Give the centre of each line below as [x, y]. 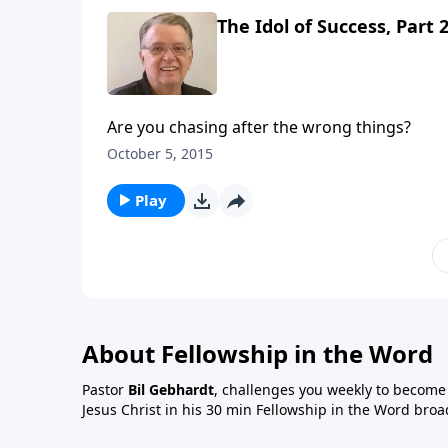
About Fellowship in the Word [257, 353]
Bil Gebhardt [171, 389]
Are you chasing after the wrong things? [259, 126]
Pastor [105, 389]
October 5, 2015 [160, 153]
